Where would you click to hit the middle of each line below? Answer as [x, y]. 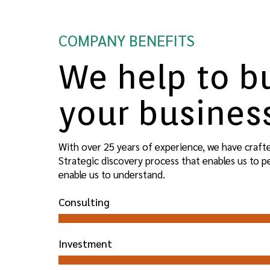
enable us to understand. [112, 174]
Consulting [84, 202]
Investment [85, 243]
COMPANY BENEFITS [127, 40]
